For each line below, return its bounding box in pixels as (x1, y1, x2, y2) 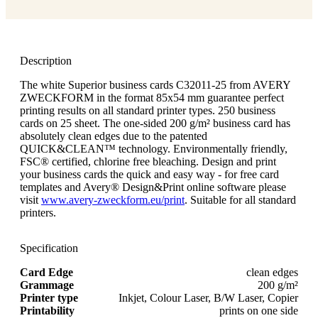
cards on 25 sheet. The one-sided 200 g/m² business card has (20, 116, 290, 129)
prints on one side (219, 304, 298, 317)
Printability (20, 304, 75, 317)
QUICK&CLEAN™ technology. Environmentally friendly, (20, 142, 287, 155)
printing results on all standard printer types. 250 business (20, 104, 275, 116)
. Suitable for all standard (185, 193, 296, 206)
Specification (20, 241, 78, 254)
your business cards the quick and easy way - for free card (20, 168, 279, 180)
